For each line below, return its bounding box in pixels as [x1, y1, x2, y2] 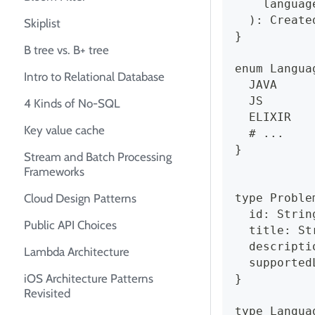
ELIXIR [235, 110, 291, 124]
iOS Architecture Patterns [24, 271, 153, 286]
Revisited [24, 286, 70, 301]
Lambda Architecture [24, 245, 129, 259]
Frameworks [24, 165, 84, 179]
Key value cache [24, 123, 105, 138]
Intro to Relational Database [24, 70, 165, 84]
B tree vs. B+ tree [24, 43, 109, 58]
